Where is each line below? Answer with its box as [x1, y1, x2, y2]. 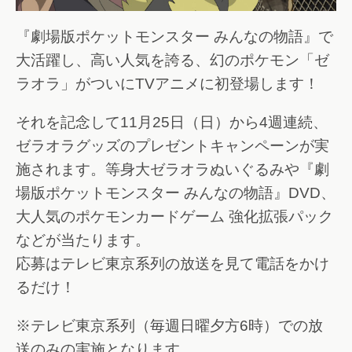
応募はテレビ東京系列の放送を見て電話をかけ [16, 255, 329, 273]
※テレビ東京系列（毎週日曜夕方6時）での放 [16, 317, 323, 334]
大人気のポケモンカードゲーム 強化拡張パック [16, 208, 333, 225]
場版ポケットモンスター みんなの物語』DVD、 [16, 185, 335, 202]
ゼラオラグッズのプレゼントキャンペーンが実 [16, 137, 329, 155]
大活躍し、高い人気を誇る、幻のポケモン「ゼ [16, 52, 329, 69]
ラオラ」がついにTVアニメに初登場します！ [16, 75, 319, 93]
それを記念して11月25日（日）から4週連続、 [16, 114, 328, 131]
